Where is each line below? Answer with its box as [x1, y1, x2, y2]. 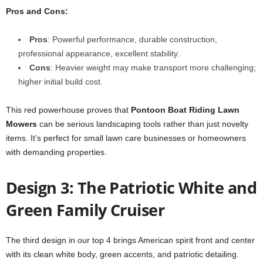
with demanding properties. [6, 147, 107, 157]
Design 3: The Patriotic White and [6, 176, 257, 198]
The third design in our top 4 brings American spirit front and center [6, 235, 255, 245]
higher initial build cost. [18, 76, 103, 86]
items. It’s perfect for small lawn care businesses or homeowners [6, 133, 246, 143]
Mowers [6, 119, 37, 129]
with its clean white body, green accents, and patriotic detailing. [6, 249, 239, 259]
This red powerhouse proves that [6, 104, 131, 114]
